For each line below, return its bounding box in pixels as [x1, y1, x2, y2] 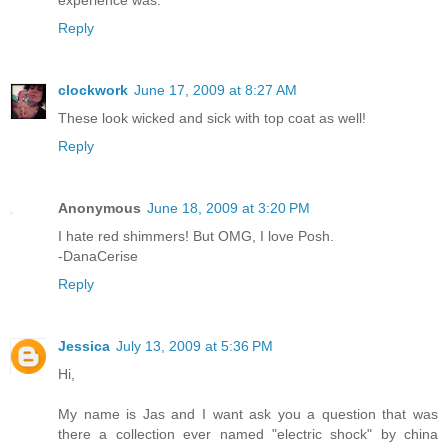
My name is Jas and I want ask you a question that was [58, 405, 438, 422]
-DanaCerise [58, 247, 138, 264]
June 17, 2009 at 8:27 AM [134, 81, 297, 98]
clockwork [58, 81, 128, 98]
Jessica [58, 337, 110, 354]
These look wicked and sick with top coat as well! [58, 109, 366, 126]
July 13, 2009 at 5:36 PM [116, 337, 273, 354]
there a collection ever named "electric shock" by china [58, 425, 438, 442]
